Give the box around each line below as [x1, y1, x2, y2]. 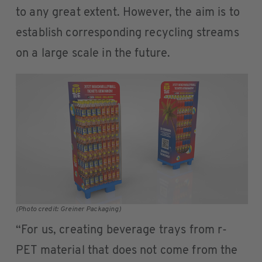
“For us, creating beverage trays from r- [16, 225, 227, 237]
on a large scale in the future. [16, 48, 171, 60]
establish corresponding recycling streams [16, 27, 239, 40]
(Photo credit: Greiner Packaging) [16, 206, 122, 213]
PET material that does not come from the [16, 245, 238, 257]
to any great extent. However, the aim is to [16, 7, 240, 19]
